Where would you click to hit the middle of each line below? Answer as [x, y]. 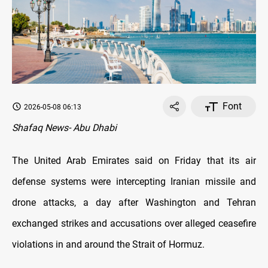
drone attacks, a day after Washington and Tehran [134, 203]
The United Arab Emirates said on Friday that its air [134, 161]
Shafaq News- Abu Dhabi [64, 128]
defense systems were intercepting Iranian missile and [134, 182]
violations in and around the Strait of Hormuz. [108, 245]
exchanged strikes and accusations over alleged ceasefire [134, 224]
